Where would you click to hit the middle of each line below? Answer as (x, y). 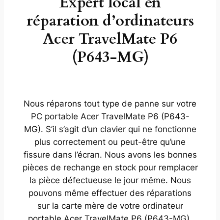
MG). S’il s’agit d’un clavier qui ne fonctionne (110, 129)
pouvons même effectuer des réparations (110, 193)
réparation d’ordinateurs (110, 21)
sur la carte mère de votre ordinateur (110, 206)
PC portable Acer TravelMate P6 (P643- (110, 116)
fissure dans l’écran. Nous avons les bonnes (110, 154)
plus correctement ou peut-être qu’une (110, 142)
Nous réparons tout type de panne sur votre (110, 103)
